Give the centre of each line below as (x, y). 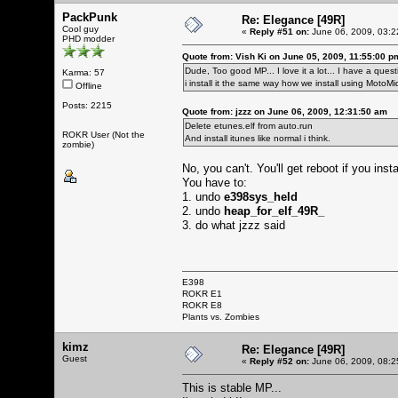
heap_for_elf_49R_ (274, 211)
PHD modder (88, 38)
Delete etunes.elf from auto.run (249, 125)
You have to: (215, 182)
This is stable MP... (232, 387)
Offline (88, 85)
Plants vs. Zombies (221, 316)
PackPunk (90, 17)
